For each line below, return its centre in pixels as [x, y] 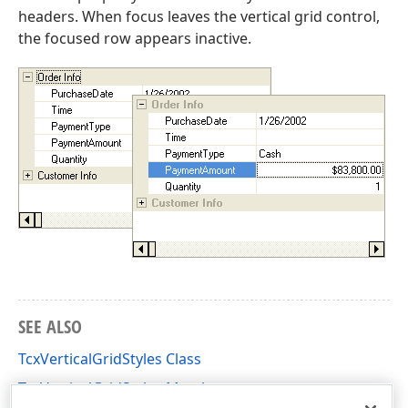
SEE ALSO [50, 326]
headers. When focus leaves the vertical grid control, [199, 16]
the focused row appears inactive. [135, 38]
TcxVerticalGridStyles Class [110, 359]
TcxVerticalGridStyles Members [125, 388]
